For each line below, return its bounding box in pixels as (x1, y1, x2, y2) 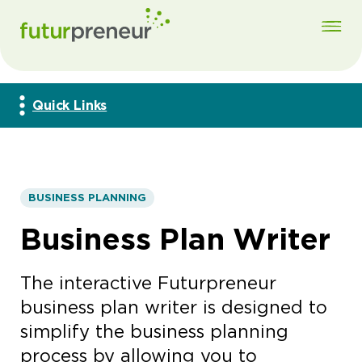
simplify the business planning (20, 321, 288, 343)
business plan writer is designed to (20, 297, 327, 318)
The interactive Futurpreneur (20, 272, 276, 294)
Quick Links (32, 97, 107, 113)
